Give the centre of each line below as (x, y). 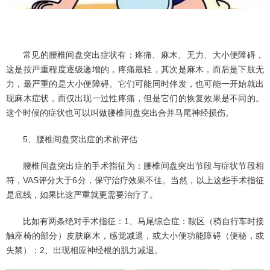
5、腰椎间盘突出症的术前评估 (80, 139)
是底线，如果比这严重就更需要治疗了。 (82, 194)
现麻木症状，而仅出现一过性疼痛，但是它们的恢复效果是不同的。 (135, 98)
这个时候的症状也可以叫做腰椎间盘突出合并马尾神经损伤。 (120, 112)
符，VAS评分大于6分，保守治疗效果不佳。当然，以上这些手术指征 (135, 180)
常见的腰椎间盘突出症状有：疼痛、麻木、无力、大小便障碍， (143, 55)
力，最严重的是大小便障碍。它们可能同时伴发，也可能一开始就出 (135, 83)
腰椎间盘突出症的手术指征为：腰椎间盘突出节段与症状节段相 (143, 165)
